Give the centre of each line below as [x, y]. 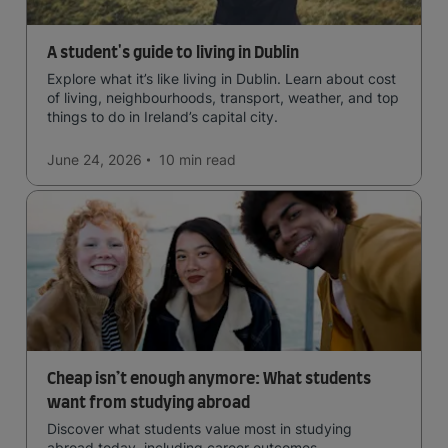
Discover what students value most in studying [199, 428]
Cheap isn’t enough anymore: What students [209, 379]
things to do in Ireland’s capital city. [162, 116]
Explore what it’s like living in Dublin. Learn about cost [221, 78]
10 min [180, 159]
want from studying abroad [148, 403]
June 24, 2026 [94, 159]
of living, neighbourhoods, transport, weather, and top [223, 97]
